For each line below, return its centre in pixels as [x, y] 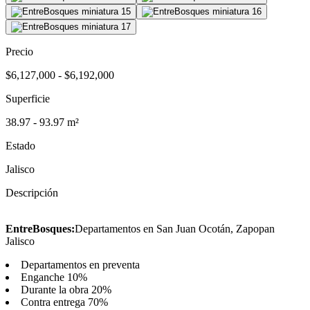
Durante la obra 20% [66, 289]
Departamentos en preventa [80, 264]
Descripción [32, 192]
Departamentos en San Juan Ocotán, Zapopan [175, 228]
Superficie [28, 98]
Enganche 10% [54, 277]
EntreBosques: [40, 228]
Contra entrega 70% [64, 302]
